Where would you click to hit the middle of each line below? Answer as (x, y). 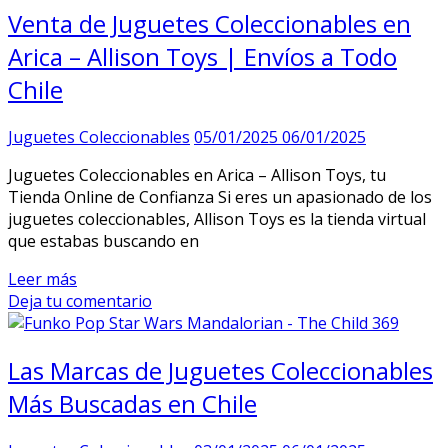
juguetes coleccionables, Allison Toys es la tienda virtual (217, 218)
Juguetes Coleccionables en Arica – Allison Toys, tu (197, 174)
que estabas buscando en (103, 240)
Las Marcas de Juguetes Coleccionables (220, 370)
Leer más (42, 278)
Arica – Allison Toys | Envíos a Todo (202, 56)
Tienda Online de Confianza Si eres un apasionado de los (220, 196)
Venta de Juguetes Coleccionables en (209, 23)
